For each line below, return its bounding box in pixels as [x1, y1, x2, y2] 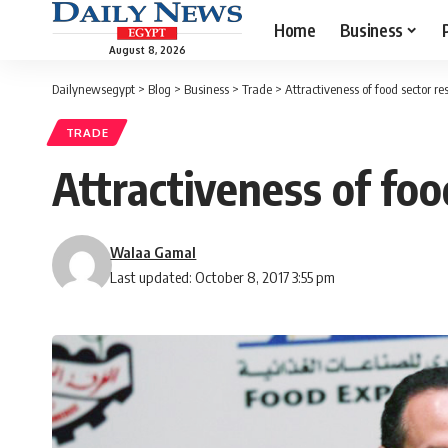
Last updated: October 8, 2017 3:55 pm [110, 268, 336, 287]
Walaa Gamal [110, 243, 197, 262]
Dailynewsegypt [52, 81, 135, 97]
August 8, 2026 [108, 43, 186, 56]
